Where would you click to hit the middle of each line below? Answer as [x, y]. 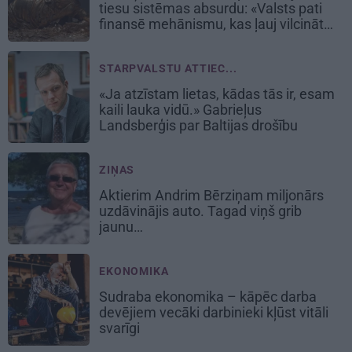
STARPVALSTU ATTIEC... [168, 68]
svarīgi [121, 328]
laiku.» [120, 39]
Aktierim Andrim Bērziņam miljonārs [211, 195]
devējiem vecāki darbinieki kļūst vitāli [214, 312]
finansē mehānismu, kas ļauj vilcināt [211, 24]
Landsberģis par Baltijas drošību [200, 125]
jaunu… [123, 226]
